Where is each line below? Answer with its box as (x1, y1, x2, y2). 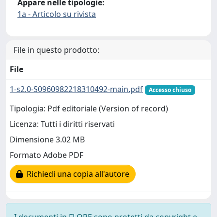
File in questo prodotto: (14, 45, 99, 55)
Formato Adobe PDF (10, 150, 83, 161)
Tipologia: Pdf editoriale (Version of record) (10, 103, 168, 114)
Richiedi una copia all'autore (23, 169, 129, 180)
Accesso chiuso (148, 86, 191, 94)
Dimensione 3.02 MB (10, 134, 85, 145)
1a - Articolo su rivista (17, 9, 96, 19)
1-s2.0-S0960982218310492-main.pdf (10, 84, 143, 94)
